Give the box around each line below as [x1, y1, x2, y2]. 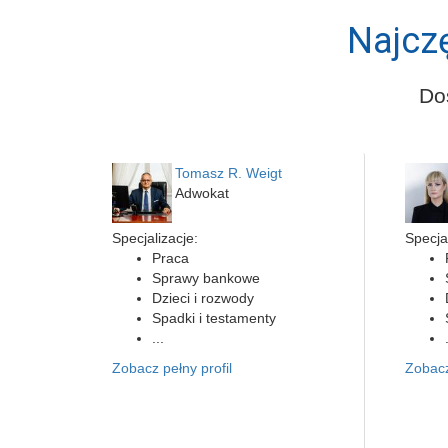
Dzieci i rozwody [152, 290, 254, 306]
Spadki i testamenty [152, 310, 276, 326]
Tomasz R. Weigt [175, 165, 282, 181]
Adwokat [175, 185, 229, 201]
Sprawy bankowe [152, 270, 260, 286]
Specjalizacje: [112, 230, 198, 246]
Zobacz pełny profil [112, 360, 232, 376]
